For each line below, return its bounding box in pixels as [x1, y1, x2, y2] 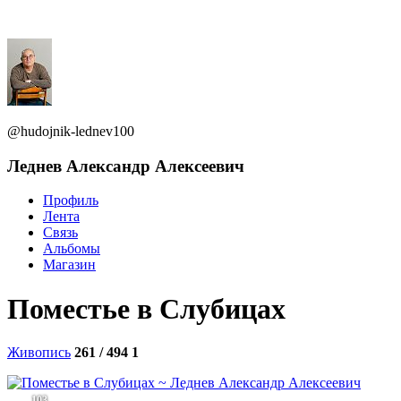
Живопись [7, 345, 71, 361]
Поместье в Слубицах [7, 292, 286, 325]
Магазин [43, 257, 96, 273]
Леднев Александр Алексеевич [7, 156, 244, 175]
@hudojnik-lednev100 [7, 124, 134, 139]
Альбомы [43, 241, 100, 257]
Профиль [43, 192, 98, 209]
